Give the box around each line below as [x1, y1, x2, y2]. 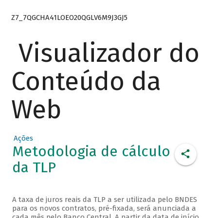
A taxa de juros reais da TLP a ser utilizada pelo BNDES [12, 195, 197, 204]
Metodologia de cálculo [12, 143, 170, 161]
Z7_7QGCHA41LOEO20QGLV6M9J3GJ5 [11, 13, 127, 22]
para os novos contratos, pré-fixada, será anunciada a [12, 204, 196, 213]
